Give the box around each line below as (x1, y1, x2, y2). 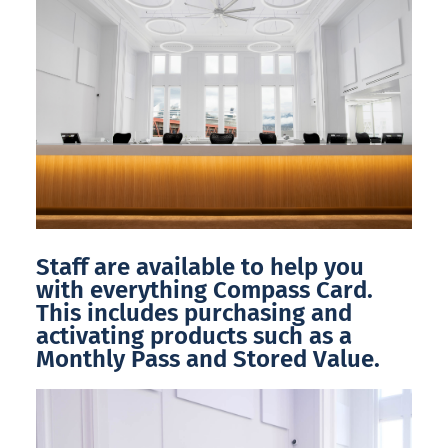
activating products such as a (36, 322, 352, 351)
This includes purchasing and (36, 299, 352, 328)
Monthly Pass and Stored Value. (36, 345, 380, 374)
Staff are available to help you (36, 253, 364, 282)
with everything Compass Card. (36, 276, 373, 305)
